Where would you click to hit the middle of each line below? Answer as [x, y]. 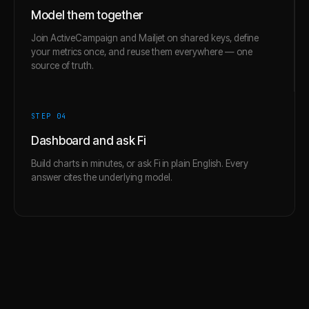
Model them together [87, 15]
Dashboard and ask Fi [88, 140]
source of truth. [62, 65]
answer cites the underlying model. [102, 177]
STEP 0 [47, 116]
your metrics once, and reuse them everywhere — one [142, 51]
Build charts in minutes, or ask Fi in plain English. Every [140, 163]
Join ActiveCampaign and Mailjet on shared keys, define [145, 38]
